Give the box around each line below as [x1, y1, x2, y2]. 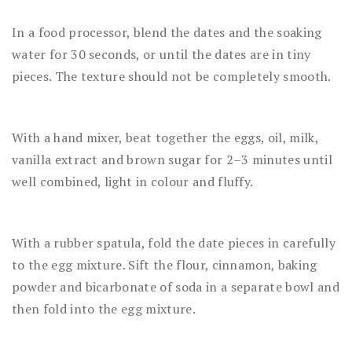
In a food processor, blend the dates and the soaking [12, 23, 322, 41]
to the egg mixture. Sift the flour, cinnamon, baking [12, 255, 317, 273]
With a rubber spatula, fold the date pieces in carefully [12, 233, 335, 251]
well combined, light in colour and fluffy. [12, 172, 254, 190]
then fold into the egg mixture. [12, 299, 196, 317]
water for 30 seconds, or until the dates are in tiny [12, 45, 311, 63]
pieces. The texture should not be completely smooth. [12, 67, 332, 85]
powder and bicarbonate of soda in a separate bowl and [12, 277, 339, 295]
